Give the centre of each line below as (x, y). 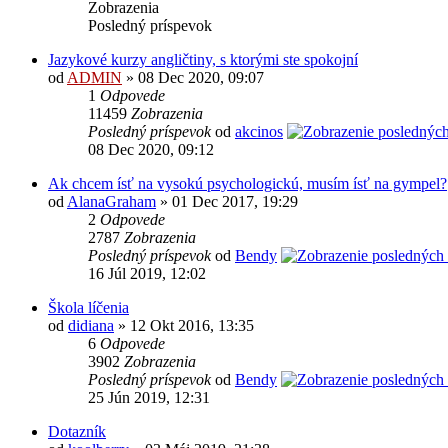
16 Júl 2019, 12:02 (147, 274)
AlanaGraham (111, 202)
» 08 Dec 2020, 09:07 (193, 78)
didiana (91, 326)
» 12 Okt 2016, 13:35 (184, 326)
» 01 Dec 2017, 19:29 (227, 202)
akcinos (259, 132)
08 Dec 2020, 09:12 (151, 150)
